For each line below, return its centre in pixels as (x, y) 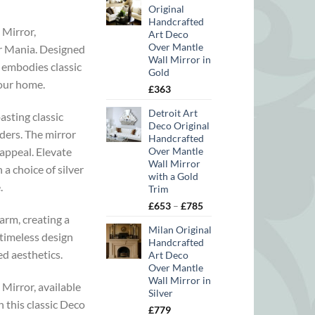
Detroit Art (173, 113)
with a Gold (173, 176)
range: (216, 219)
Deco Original (179, 126)
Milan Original (180, 230)
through (220, 245)
